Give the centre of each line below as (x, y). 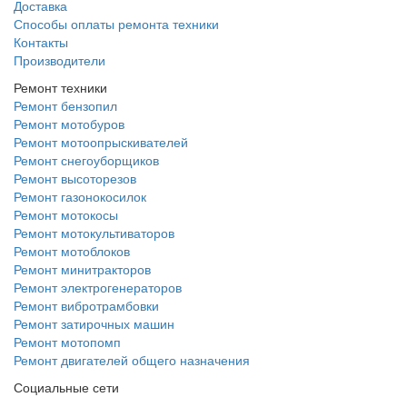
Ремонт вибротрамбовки (86, 305)
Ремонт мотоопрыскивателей (101, 141)
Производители (60, 60)
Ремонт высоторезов (75, 178)
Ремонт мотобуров (69, 123)
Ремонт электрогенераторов (98, 287)
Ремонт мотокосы (66, 214)
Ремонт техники (60, 87)
